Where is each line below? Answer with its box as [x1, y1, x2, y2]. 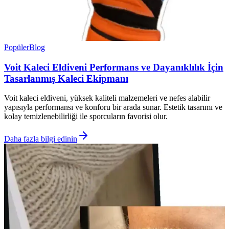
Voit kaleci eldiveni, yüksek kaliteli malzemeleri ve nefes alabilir [4, 94, 210, 103]
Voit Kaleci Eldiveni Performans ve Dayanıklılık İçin [4, 61, 223, 73]
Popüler [4, 42, 29, 52]
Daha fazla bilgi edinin [4, 134, 77, 144]
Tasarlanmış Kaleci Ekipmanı [4, 73, 128, 84]
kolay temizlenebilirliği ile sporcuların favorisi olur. [4, 112, 168, 121]
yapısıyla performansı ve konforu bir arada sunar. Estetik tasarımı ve [4, 103, 222, 112]
